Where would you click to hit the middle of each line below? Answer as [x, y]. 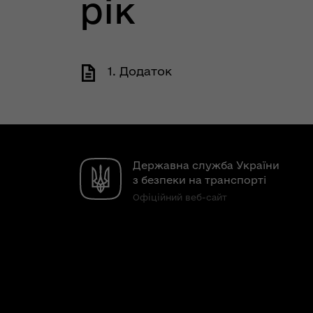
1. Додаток [140, 71]
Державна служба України [206, 165]
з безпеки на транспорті [199, 180]
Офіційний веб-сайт [180, 197]
